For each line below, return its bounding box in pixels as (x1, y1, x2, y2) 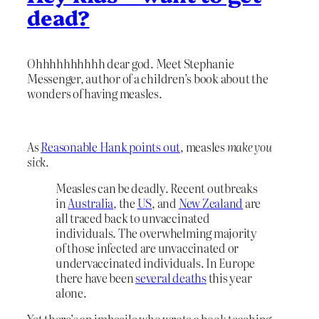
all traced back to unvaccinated (56, 209, 210, 227)
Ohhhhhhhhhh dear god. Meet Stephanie (27, 55, 234, 73)
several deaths (135, 269, 206, 287)
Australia (68, 194, 114, 212)
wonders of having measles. (27, 85, 162, 103)
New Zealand (178, 194, 244, 212)
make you (226, 137, 272, 155)
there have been (56, 269, 136, 287)
